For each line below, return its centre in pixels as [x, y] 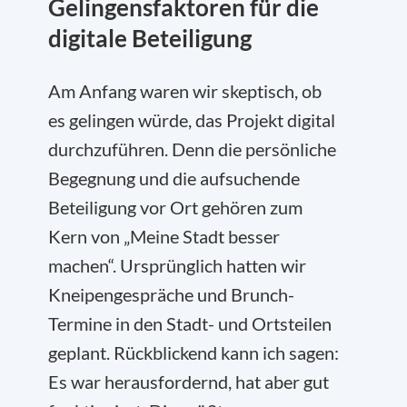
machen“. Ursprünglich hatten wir [177, 266]
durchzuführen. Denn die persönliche [192, 149]
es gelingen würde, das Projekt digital [192, 120]
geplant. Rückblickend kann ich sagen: [194, 353]
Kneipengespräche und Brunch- [171, 295]
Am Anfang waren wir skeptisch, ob [185, 91]
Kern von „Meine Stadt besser [164, 237]
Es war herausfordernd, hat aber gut [189, 382]
